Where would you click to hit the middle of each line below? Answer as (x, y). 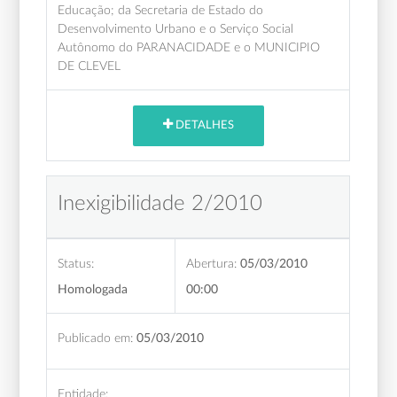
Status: (76, 263)
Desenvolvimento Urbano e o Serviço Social (176, 28)
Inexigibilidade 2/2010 (160, 203)
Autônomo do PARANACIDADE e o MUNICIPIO (189, 47)
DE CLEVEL (90, 66)
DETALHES (203, 126)
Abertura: (212, 263)
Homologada (93, 289)
